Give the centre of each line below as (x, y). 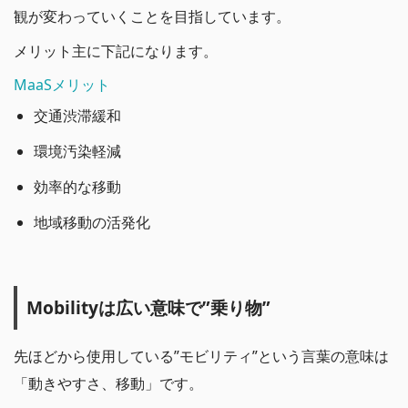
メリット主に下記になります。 (116, 51)
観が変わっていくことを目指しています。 (152, 17)
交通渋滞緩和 (78, 116)
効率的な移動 (78, 187)
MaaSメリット (62, 85)
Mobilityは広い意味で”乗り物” (148, 308)
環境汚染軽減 (78, 152)
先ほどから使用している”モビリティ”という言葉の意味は (201, 356)
